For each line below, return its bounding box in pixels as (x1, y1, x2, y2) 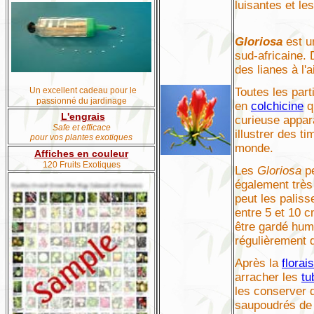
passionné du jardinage (36, 96, 127, 106)
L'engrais (60, 111, 105, 122)
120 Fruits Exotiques (42, 160, 121, 170)
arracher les (235, 271, 301, 284)
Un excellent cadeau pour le (29, 86, 137, 95)
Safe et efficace (52, 123, 111, 132)
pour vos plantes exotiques (30, 132, 132, 142)
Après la (235, 257, 282, 270)
